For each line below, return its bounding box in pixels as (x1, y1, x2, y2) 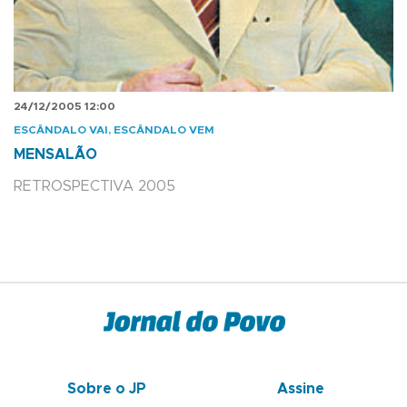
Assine (277, 381, 324, 396)
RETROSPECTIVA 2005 (14, 179, 175, 194)
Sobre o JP (66, 381, 146, 396)
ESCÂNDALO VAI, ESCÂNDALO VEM (14, 124, 214, 136)
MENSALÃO (14, 147, 97, 163)
